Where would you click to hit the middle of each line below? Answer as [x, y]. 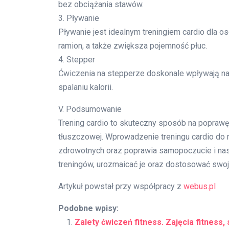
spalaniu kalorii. [86, 87]
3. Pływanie [79, 18]
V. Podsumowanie [90, 109]
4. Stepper [77, 60]
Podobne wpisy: [88, 209]
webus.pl [200, 187]
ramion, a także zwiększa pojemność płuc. [133, 46]
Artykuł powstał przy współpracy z [121, 187]
